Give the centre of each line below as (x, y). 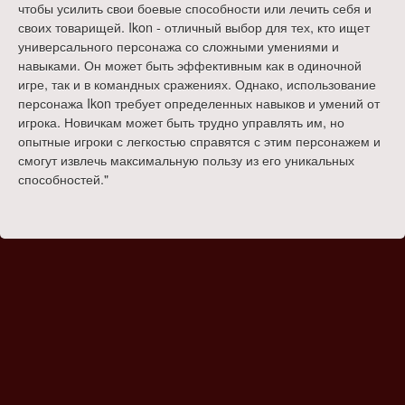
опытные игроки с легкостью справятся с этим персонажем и (199, 141)
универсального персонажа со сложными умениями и (179, 46)
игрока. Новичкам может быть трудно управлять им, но (181, 122)
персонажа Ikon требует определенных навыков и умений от (199, 103)
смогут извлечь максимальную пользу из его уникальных (186, 160)
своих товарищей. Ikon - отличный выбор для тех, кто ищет (194, 27)
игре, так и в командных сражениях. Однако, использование (197, 84)
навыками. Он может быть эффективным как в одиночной (190, 65)
